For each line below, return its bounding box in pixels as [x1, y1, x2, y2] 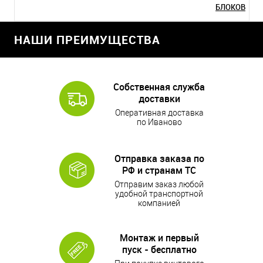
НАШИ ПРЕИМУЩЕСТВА [14, 32, 160, 48]
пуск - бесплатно [122, 243, 197, 256]
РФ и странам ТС [122, 164, 196, 177]
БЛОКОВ [215, 2, 245, 12]
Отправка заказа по [114, 152, 204, 165]
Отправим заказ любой [114, 180, 204, 189]
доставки [138, 92, 180, 105]
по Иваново [136, 117, 182, 127]
